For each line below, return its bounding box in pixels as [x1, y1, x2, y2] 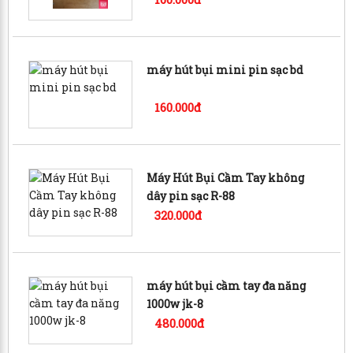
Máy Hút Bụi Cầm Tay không [147, 169, 305, 185]
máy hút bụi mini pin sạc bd [147, 61, 304, 77]
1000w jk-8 [147, 295, 204, 311]
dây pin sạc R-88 [147, 188, 236, 203]
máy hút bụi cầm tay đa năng [147, 277, 307, 293]
